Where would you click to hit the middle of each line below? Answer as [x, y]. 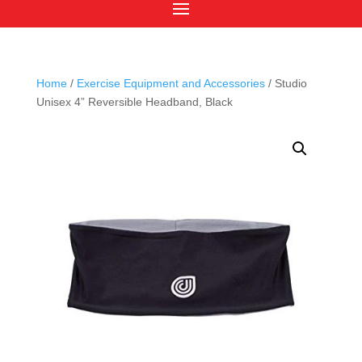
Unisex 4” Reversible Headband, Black [134, 102]
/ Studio [286, 83]
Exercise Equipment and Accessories [170, 83]
